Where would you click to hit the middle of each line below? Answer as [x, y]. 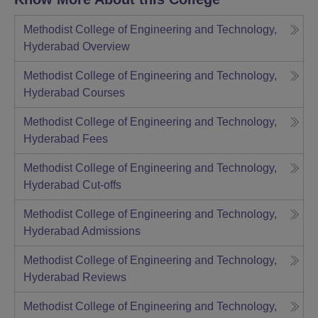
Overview [106, 46]
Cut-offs [102, 185]
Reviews [104, 277]
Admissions [111, 231]
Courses [104, 92]
